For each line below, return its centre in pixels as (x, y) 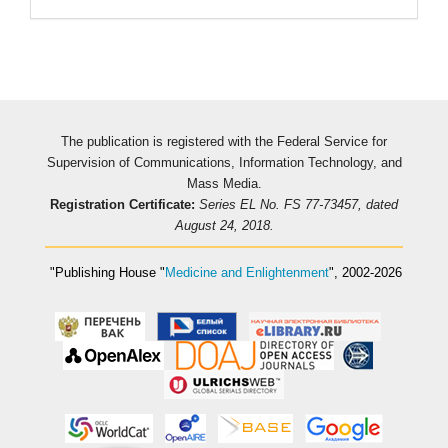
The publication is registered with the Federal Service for (224, 142)
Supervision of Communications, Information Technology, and (224, 163)
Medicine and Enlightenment (247, 272)
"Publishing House (101, 272)
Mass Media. (224, 184)
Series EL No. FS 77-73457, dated (298, 205)
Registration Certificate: (122, 205)
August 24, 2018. (224, 226)
